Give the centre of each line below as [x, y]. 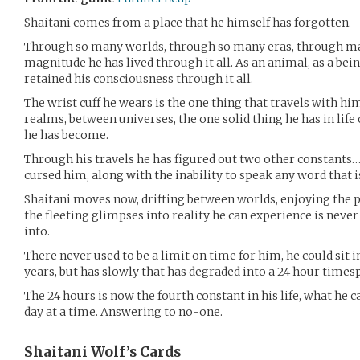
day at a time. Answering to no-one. [123, 312]
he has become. [66, 135]
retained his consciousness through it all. [139, 79]
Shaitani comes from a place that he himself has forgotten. [188, 22]
